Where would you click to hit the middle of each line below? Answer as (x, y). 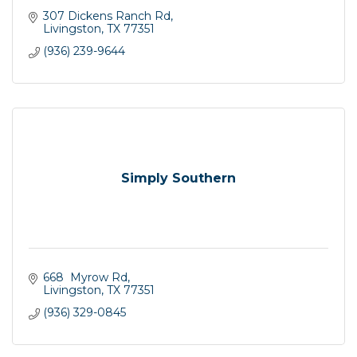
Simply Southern (178, 178)
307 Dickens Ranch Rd (106, 16)
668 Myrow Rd (85, 278)
